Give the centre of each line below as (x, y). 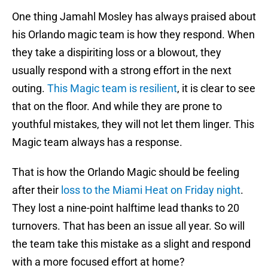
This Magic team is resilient (112, 89)
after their (36, 190)
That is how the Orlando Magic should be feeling (126, 172)
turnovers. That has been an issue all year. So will (128, 226)
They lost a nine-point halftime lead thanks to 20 (126, 208)
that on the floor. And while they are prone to (117, 106)
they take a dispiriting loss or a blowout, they (117, 53)
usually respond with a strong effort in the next (122, 71)
